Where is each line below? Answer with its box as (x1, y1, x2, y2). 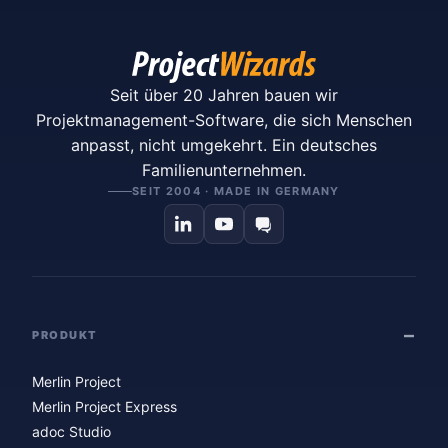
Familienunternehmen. (142, 160, 306, 181)
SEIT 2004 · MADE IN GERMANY (132, 184, 340, 199)
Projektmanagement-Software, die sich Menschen (36, 110, 412, 131)
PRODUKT (32, 327, 98, 342)
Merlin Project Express (32, 398, 177, 416)
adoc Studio (32, 423, 111, 441)
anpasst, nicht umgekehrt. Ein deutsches (71, 135, 377, 156)
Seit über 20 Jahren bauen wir (110, 85, 338, 106)
